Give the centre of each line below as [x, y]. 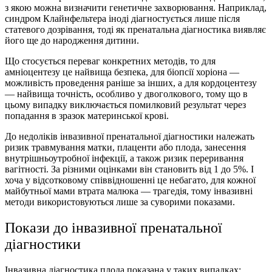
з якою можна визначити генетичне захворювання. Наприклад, [136, 7]
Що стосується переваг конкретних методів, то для [110, 61]
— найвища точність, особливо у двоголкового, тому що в [126, 93]
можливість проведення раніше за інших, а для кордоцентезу [131, 83]
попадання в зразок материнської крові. [87, 115]
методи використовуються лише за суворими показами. [120, 202]
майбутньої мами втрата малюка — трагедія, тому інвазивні [129, 191]
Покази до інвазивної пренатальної [114, 227]
